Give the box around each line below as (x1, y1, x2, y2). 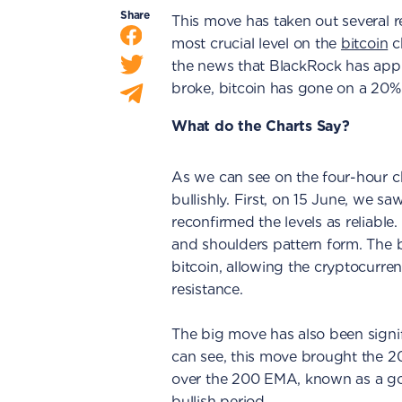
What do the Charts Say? (171, 118, 350, 135)
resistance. (171, 281, 243, 298)
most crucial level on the (171, 35, 341, 52)
